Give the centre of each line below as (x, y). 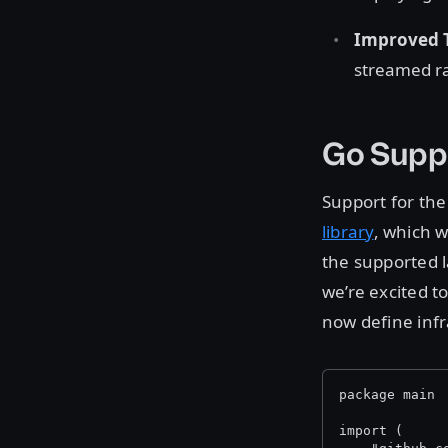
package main (387, 394)
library (348, 231)
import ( (371, 430)
